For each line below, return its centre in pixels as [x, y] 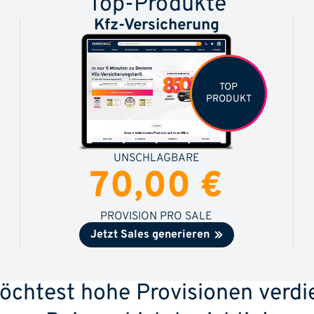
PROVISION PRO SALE [157, 217]
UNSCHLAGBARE [156, 158]
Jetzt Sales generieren [151, 235]
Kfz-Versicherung [156, 26]
